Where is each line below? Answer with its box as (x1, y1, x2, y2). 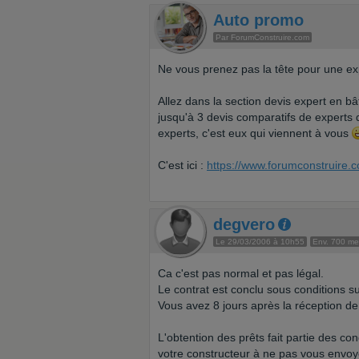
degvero (213, 216, 275, 233)
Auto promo (213, 11, 304, 29)
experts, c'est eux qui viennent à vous (158, 127, 352, 139)
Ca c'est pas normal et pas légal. (158, 267, 324, 280)
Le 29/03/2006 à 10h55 (216, 237, 305, 246)
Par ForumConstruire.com (216, 33, 309, 42)
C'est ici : (158, 159, 207, 171)
